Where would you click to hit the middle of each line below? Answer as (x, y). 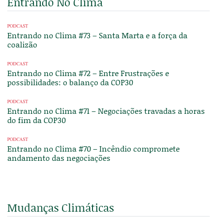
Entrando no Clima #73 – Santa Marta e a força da (97, 35)
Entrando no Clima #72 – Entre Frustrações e (88, 73)
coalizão (22, 44)
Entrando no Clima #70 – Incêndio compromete (93, 148)
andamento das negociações (59, 158)
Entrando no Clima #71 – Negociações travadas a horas (106, 111)
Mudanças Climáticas (61, 208)
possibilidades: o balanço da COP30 (70, 82)
